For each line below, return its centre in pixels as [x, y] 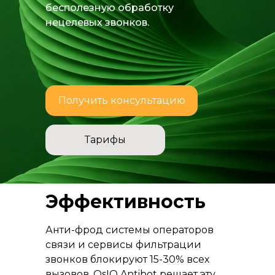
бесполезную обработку [110, 8]
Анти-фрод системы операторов [130, 230]
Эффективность [126, 202]
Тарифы [105, 140]
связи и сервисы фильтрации [123, 245]
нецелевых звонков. [97, 22]
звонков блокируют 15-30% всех [127, 259]
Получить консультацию [122, 100]
